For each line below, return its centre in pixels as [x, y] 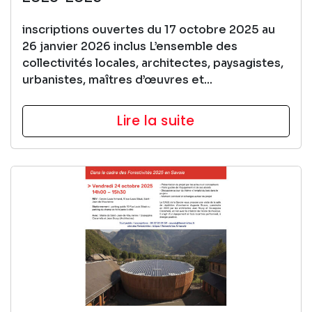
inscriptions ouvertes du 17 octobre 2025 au [149, 29]
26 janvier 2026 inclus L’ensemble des [130, 46]
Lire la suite [156, 120]
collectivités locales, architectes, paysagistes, [153, 63]
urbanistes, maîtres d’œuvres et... [117, 79]
